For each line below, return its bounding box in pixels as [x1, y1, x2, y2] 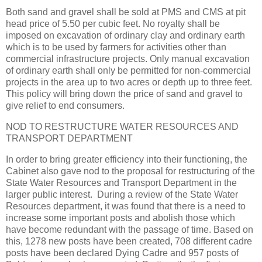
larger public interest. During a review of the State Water [6, 189, 238, 200]
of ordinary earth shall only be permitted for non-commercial [6, 65, 251, 76]
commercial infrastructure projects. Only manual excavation [6, 54, 250, 64]
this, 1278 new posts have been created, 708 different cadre [6, 236, 252, 247]
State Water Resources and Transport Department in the [6, 178, 237, 188]
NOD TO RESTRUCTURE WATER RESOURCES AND [6, 122, 239, 132]
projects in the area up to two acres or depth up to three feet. [6, 77, 252, 88]
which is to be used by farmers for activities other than [6, 42, 226, 53]
